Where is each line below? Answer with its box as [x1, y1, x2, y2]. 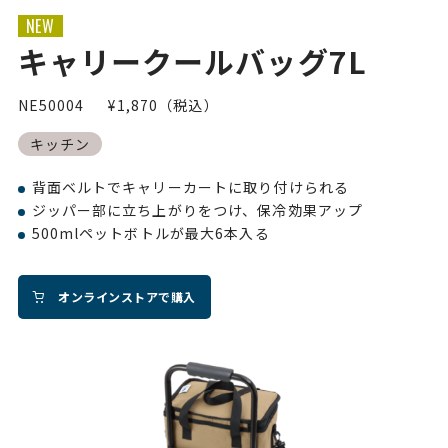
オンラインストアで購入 [58, 288, 196, 306]
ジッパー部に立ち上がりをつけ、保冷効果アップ [31, 200, 364, 221]
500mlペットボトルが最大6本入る [31, 223, 270, 244]
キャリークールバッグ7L [17, 39, 367, 84]
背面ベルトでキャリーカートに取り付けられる [31, 177, 350, 198]
